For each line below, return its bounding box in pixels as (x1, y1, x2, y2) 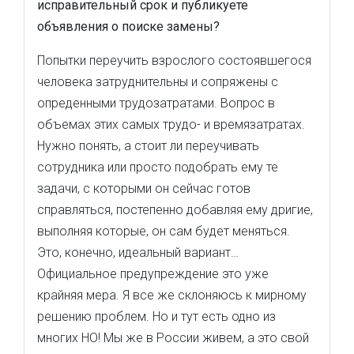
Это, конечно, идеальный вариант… (37, 245, 239, 260)
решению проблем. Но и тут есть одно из (37, 309, 276, 324)
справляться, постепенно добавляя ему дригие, (37, 202, 313, 217)
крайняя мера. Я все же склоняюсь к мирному (37, 288, 307, 303)
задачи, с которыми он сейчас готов (37, 181, 250, 196)
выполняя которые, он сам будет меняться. (37, 224, 290, 239)
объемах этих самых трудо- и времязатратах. (37, 117, 305, 132)
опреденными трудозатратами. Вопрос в (37, 96, 275, 111)
